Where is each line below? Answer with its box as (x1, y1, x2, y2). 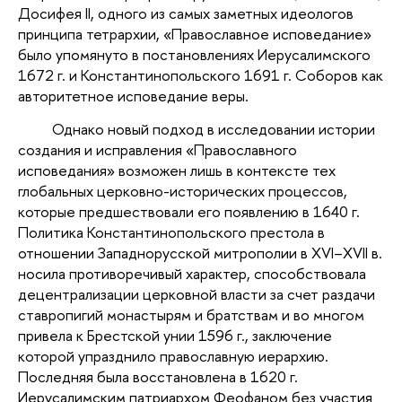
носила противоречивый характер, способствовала (18, 263, 366, 284)
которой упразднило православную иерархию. (18, 345, 328, 367)
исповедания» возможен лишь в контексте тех (18, 160, 336, 181)
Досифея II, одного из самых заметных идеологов (18, 3, 354, 24)
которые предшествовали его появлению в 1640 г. (18, 201, 360, 223)
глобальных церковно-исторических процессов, (18, 180, 347, 202)
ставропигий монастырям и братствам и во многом (18, 304, 364, 326)
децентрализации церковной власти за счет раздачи (18, 284, 375, 305)
